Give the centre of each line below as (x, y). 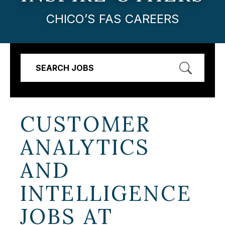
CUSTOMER (86, 124)
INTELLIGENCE (106, 193)
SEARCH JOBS (65, 68)
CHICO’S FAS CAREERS (113, 19)
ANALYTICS (85, 147)
